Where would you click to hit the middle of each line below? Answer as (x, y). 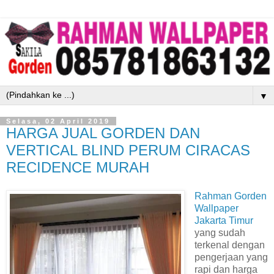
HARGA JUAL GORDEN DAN (103, 133)
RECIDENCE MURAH (78, 167)
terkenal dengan (229, 245)
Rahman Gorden (230, 196)
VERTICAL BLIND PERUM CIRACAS (128, 150)
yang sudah (220, 233)
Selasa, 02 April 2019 (58, 121)
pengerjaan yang (231, 257)
